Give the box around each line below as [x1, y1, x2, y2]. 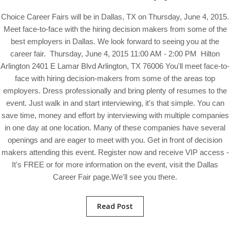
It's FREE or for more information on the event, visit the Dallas [12, 160, 218, 169]
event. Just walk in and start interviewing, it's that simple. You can [6, 99, 224, 107]
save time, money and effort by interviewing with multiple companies [1, 111, 229, 120]
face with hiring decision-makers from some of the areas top [15, 74, 215, 83]
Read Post [97, 201, 133, 211]
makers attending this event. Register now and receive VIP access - [1, 148, 229, 157]
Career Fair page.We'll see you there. [53, 172, 177, 181]
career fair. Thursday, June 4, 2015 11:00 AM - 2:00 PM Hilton [10, 49, 220, 58]
